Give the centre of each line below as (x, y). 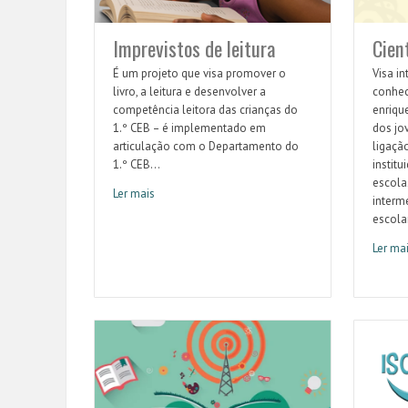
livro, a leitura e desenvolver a (189, 92)
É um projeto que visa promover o (199, 74)
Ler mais (134, 194)
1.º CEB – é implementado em (189, 128)
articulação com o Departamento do (206, 147)
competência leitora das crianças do (205, 110)
